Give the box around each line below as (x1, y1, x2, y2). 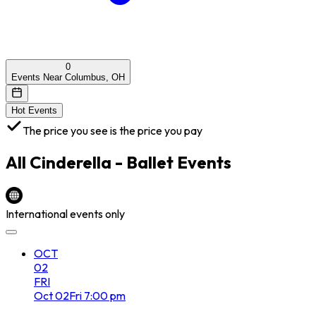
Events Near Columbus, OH (11, 71, 125, 83)
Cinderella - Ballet (30, 151, 174, 173)
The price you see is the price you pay (23, 123, 202, 138)
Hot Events (11, 104, 57, 116)
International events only (6, 206, 125, 221)
